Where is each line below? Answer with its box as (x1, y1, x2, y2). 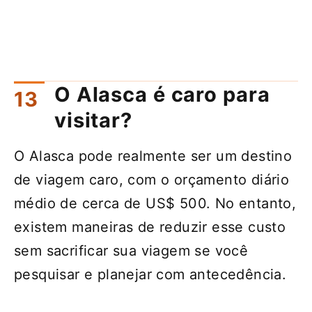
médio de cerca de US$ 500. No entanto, (14, 194, 297, 212)
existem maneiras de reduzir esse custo (14, 218, 286, 235)
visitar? (54, 107, 132, 132)
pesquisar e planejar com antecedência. (14, 265, 287, 283)
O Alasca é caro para (54, 81, 270, 107)
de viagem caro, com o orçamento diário (14, 171, 290, 188)
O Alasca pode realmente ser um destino (14, 147, 292, 164)
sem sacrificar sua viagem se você (14, 242, 249, 259)
